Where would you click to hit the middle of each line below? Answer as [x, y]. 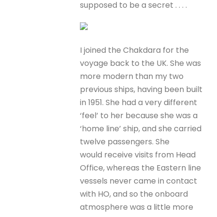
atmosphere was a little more [137, 207]
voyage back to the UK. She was [141, 63]
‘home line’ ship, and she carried [141, 128]
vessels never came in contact [139, 181]
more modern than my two [132, 76]
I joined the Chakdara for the [135, 50]
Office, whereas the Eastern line [141, 168]
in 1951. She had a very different [139, 102]
